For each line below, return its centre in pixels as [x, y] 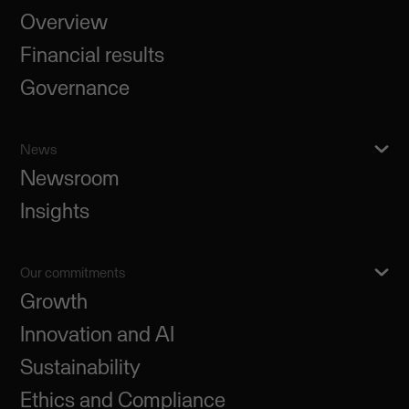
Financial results [93, 54]
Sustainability [81, 367]
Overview [64, 21]
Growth [54, 301]
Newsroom [70, 178]
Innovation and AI [98, 334]
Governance [75, 87]
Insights [55, 210]
